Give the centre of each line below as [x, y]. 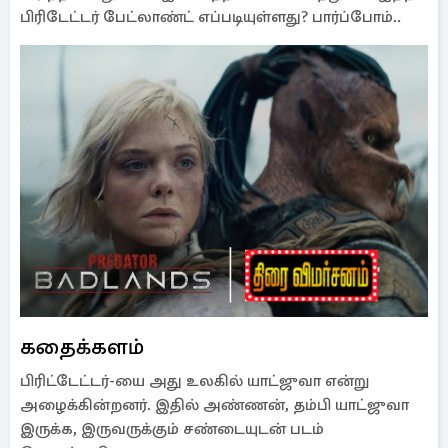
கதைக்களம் [82, 346]
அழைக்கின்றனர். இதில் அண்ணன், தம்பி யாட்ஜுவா [214, 405]
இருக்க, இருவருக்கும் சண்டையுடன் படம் [172, 429]
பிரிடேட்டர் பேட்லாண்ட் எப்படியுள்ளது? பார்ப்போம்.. [210, 17]
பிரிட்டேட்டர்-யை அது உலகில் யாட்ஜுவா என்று [194, 381]
